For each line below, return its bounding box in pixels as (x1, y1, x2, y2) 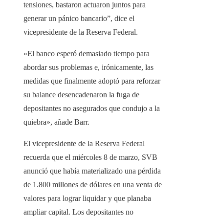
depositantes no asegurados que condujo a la (23, 104, 160, 113)
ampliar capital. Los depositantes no (23, 208, 133, 217)
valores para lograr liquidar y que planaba (23, 194, 151, 203)
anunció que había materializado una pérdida (23, 167, 161, 175)
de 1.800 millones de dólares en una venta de (23, 180, 162, 189)
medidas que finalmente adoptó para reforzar (23, 77, 160, 86)
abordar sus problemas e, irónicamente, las (23, 63, 153, 72)
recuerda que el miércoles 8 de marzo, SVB (23, 153, 157, 162)
